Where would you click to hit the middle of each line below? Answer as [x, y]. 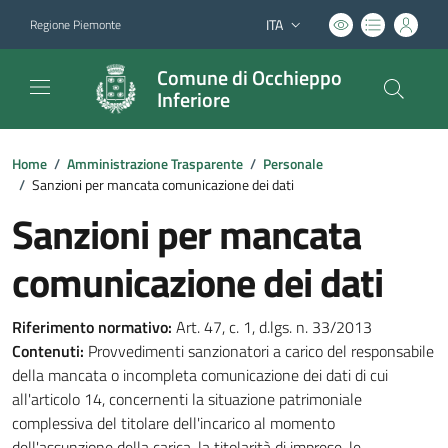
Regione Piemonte [75, 24]
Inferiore [193, 99]
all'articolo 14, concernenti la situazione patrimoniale [187, 399]
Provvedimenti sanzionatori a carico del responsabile [259, 351]
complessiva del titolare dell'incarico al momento [173, 423]
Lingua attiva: [304, 33]
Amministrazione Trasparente [155, 163]
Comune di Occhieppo [249, 77]
